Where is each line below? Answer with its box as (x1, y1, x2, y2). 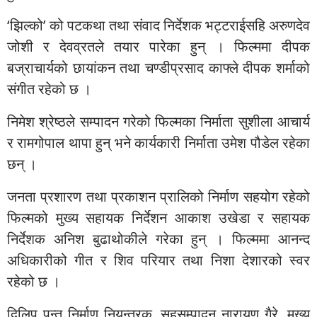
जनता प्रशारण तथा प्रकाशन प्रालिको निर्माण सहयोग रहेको (7, 186, 310, 206)
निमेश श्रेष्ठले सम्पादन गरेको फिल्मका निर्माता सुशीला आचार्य (7, 111, 310, 131)
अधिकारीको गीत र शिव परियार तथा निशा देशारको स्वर (7, 250, 310, 270)
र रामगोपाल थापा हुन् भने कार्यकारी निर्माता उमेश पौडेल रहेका (7, 132, 310, 152)
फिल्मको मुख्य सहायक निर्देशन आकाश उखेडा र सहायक (7, 207, 310, 227)
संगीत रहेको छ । (7, 79, 91, 98)
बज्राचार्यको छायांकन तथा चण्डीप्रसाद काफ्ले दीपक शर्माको (7, 57, 310, 77)
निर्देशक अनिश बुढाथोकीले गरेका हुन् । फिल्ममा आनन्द (7, 229, 310, 248)
